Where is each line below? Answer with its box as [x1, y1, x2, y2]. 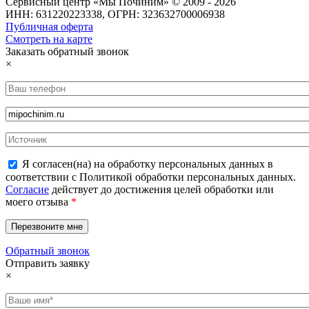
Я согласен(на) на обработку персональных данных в [22, 157, 273, 170]
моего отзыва [6, 196, 71, 208]
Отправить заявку [6, 257, 90, 270]
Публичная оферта [6, 20, 93, 32]
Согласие [6, 183, 49, 196]
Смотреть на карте [6, 32, 92, 45]
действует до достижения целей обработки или [49, 183, 274, 196]
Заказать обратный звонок [6, 45, 129, 57]
